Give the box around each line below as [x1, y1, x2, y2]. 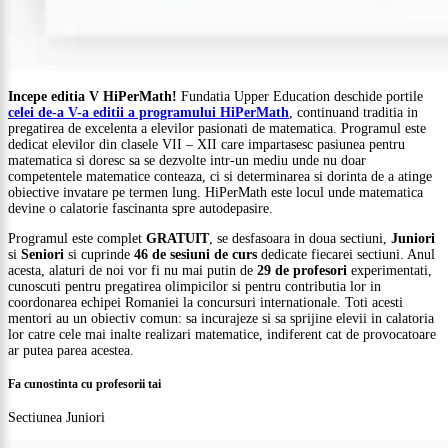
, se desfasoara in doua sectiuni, [209, 230, 391, 246]
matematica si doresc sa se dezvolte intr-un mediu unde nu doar [8, 152, 366, 168]
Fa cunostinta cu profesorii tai [8, 377, 161, 391]
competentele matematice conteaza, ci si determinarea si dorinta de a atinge [8, 168, 432, 184]
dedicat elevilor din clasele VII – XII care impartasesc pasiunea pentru [8, 136, 405, 152]
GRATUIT [146, 230, 209, 246]
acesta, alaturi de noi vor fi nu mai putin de [8, 262, 257, 278]
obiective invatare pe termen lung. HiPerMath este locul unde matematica [8, 184, 423, 200]
